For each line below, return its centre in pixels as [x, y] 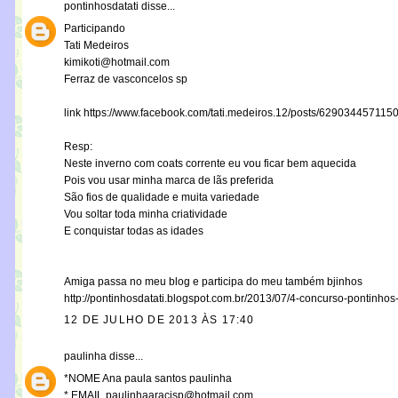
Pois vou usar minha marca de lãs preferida [169, 181]
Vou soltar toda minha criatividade [146, 215]
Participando [95, 29]
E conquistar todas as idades [134, 231]
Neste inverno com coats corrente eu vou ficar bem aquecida [210, 164]
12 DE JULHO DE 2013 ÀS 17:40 [159, 320]
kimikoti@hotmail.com [117, 63]
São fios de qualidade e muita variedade [162, 198]
